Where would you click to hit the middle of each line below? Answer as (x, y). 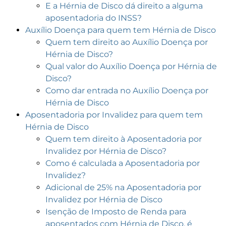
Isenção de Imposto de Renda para (116, 212)
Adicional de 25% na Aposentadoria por (123, 188)
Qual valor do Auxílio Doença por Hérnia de (131, 67)
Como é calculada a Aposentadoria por (123, 163)
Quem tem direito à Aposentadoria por (124, 139)
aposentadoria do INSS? (94, 18)
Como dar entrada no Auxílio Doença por (127, 91)
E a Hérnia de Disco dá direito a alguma (124, 6)
